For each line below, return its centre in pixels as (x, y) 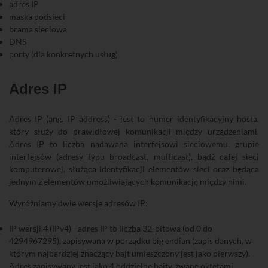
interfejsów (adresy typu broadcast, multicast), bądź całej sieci (134, 156)
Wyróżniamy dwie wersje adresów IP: (78, 203)
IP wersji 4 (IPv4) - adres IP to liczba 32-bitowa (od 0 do (111, 228)
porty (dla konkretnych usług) (63, 54)
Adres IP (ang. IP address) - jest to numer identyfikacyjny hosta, (134, 119)
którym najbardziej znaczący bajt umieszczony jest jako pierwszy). (130, 253)
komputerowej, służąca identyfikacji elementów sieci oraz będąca (134, 169)
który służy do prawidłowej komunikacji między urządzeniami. (134, 131)
